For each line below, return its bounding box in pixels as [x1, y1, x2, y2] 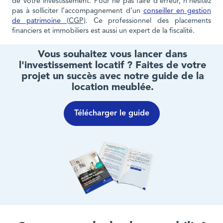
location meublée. [71, 82, 154, 93]
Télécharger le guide [74, 109, 149, 117]
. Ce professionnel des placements [85, 17, 212, 25]
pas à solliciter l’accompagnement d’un [12, 7, 143, 15]
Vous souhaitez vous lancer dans [38, 49, 188, 60]
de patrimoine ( [12, 17, 69, 25]
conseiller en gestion [143, 7, 212, 15]
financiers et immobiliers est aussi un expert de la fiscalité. [12, 27, 197, 35]
